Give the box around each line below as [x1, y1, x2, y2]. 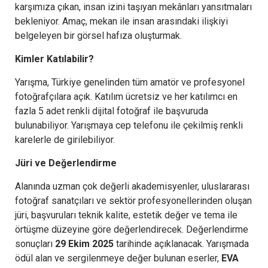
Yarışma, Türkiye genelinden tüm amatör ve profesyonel [15, 76, 245, 88]
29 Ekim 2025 [55, 237, 116, 249]
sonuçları [15, 237, 55, 249]
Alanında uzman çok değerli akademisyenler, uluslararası [15, 180, 249, 192]
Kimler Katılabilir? [15, 53, 94, 65]
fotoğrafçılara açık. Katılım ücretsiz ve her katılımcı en [15, 90, 237, 102]
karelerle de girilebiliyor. [15, 133, 115, 145]
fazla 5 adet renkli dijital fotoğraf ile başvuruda [15, 105, 208, 117]
